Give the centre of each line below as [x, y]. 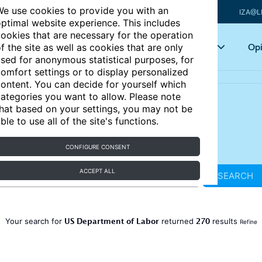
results [225, 221]
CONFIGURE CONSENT [97, 147]
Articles [114, 47]
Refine [248, 222]
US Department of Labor [111, 223]
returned [177, 221]
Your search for [35, 221]
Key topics [188, 47]
